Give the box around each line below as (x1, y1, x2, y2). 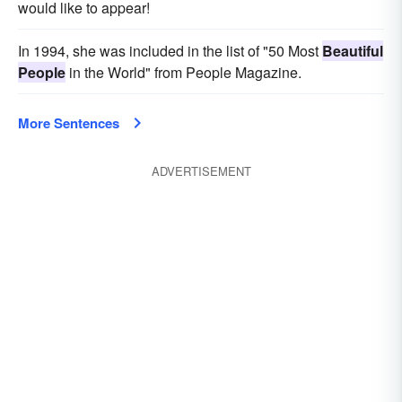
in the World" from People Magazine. (66, 62, 301, 83)
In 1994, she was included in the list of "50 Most (18, 40, 322, 61)
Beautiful (322, 40, 383, 61)
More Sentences (18, 113, 119, 133)
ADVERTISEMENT (151, 162, 251, 179)
